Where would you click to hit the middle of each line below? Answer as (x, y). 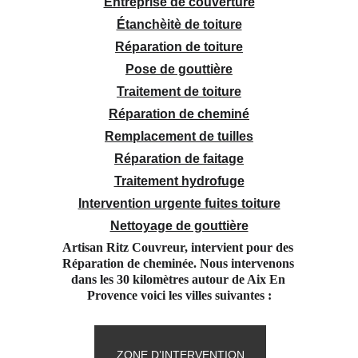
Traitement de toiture (179, 91)
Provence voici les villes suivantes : (179, 295)
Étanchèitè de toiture (179, 24)
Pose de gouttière (179, 69)
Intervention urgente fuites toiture (179, 203)
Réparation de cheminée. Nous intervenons (179, 263)
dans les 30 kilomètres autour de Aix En (179, 279)
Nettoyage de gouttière (179, 226)
